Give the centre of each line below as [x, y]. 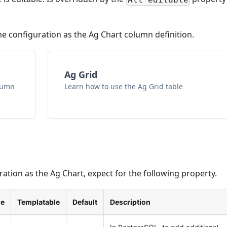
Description [130, 202]
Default [85, 202]
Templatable [39, 202]
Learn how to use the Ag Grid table [123, 87]
